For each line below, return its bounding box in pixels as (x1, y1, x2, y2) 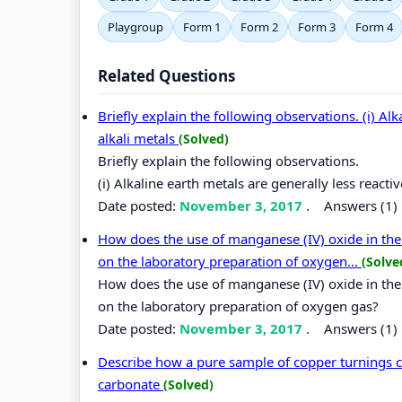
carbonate (98, 374, 163, 393)
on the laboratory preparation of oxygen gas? (98, 296, 379, 315)
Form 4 (355, 18, 393, 35)
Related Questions (98, 65, 235, 86)
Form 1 (183, 18, 221, 35)
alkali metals (98, 128, 179, 147)
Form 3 (298, 18, 336, 35)
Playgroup (108, 18, 163, 35)
